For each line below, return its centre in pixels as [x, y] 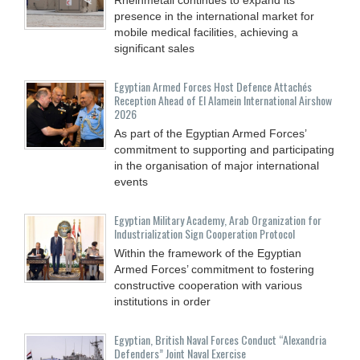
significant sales [154, 48]
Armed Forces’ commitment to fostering [214, 269]
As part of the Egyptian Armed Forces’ [210, 133]
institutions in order [162, 301]
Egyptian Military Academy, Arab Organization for [218, 219]
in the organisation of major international [217, 165]
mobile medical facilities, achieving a [206, 32]
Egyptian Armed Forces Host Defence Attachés [213, 86]
